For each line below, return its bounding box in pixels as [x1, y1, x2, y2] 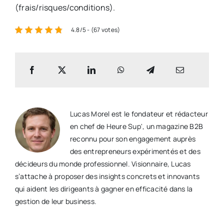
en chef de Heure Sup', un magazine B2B [69, 121, 203, 131]
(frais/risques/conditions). [14, 2, 115, 13]
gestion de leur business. [14, 196, 96, 206]
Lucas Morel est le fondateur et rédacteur [69, 109, 208, 118]
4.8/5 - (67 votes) [70, 25, 120, 34]
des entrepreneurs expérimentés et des [69, 146, 200, 156]
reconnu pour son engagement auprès [69, 134, 196, 143]
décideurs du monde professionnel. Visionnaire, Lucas [14, 159, 191, 168]
